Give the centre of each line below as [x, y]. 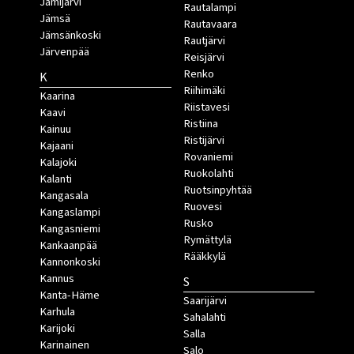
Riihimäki [204, 91]
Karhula [57, 312]
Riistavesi [206, 107]
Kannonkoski [70, 262]
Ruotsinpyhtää [217, 190]
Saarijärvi [205, 301]
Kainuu [55, 130]
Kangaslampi [70, 213]
